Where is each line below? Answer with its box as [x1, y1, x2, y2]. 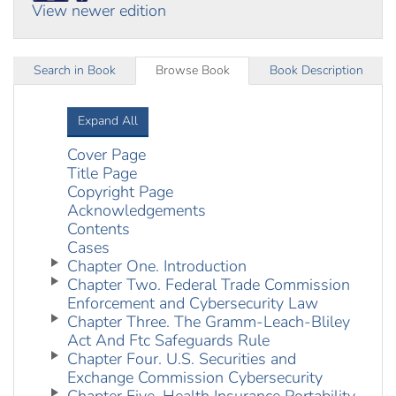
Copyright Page [67, 181, 173, 203]
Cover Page [67, 144, 146, 166]
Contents [67, 218, 130, 240]
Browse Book [155, 62, 230, 80]
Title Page [67, 163, 137, 185]
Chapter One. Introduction [67, 255, 247, 278]
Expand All [78, 112, 138, 130]
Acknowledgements [67, 200, 206, 222]
